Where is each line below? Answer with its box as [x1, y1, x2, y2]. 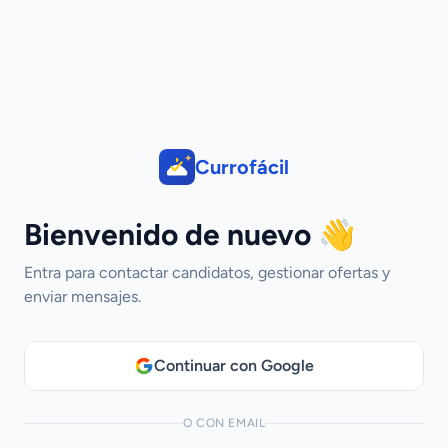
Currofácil [195, 155, 289, 179]
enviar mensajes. [24, 287, 141, 306]
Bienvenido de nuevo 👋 [24, 216, 355, 253]
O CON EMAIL [182, 416, 266, 430]
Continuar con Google [154, 356, 314, 375]
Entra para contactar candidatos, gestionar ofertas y [24, 263, 390, 282]
